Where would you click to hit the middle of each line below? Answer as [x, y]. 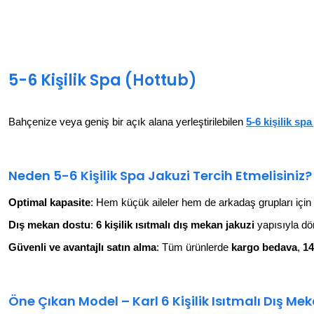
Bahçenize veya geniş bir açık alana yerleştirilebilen [127, 122]
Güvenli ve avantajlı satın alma [82, 247]
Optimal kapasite [49, 202]
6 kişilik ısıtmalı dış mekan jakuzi [175, 225]
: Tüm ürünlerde [194, 247]
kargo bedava [264, 247]
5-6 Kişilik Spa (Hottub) [103, 80]
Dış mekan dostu [49, 225]
